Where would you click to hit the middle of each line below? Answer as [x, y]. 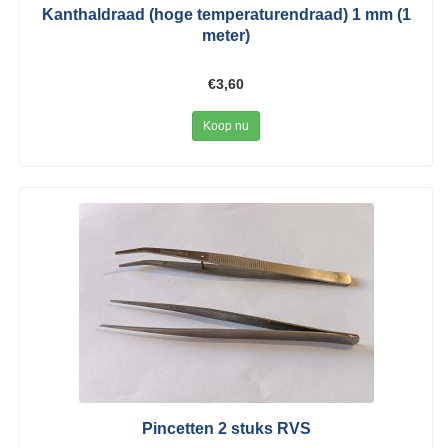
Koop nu [226, 126]
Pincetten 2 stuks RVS [226, 429]
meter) [226, 36]
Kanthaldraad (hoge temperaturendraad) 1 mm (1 [226, 15]
